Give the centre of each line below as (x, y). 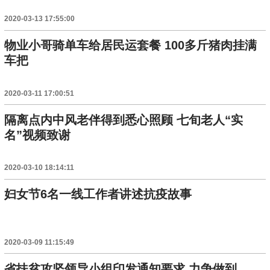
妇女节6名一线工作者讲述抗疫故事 (98, 194)
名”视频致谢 (38, 135)
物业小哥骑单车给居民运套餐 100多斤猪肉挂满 (131, 46)
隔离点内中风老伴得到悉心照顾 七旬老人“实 (124, 120)
